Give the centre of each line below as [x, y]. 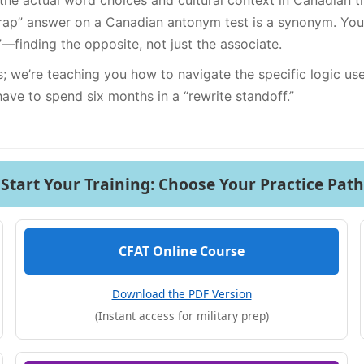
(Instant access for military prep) [182, 316]
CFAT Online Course [182, 251]
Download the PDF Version [182, 294]
